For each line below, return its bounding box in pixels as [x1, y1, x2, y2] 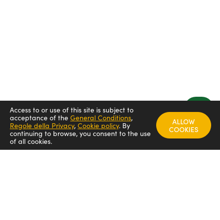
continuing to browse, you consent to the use [10, 128, 151, 138]
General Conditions [70, 112, 131, 122]
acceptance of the [10, 112, 68, 122]
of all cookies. [10, 136, 52, 146]
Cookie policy [78, 120, 119, 130]
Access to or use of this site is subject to [10, 105, 134, 114]
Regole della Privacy [10, 120, 74, 130]
